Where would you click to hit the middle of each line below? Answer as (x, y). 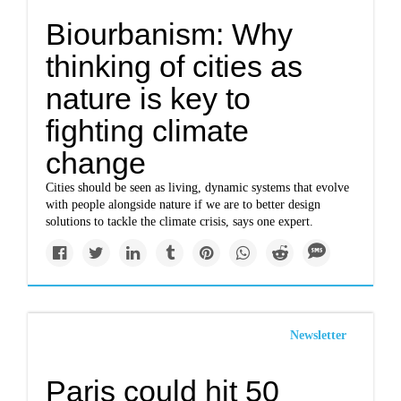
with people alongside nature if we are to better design (183, 205)
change (96, 163)
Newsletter (318, 335)
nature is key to (149, 98)
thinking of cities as (175, 66)
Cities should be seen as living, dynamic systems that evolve (198, 188)
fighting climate (148, 131)
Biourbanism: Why (170, 34)
